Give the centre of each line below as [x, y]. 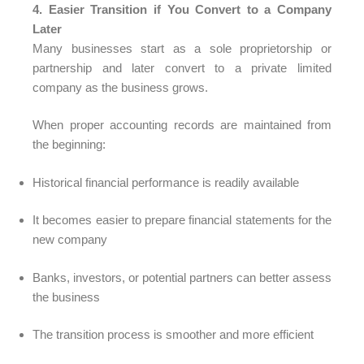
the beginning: [69, 144]
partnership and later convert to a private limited [182, 67]
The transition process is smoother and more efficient [173, 334]
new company [70, 239]
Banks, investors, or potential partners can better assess [182, 277]
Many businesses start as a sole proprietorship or [182, 48]
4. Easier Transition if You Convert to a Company [182, 9]
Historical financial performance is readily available [166, 182]
